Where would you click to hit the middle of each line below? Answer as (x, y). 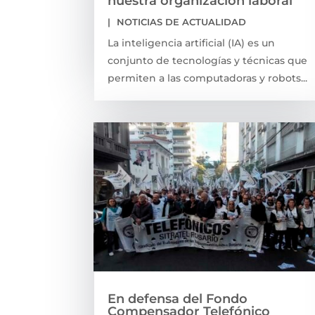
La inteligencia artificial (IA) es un (192, 43)
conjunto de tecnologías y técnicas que (208, 60)
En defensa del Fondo (178, 298)
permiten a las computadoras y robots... (208, 78)
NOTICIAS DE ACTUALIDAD (182, 21)
